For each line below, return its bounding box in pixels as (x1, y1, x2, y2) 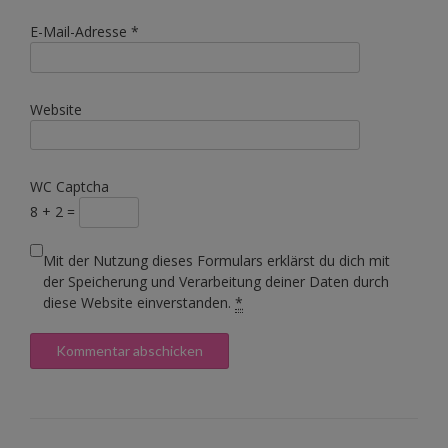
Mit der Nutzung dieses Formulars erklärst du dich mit (43, 251, 390, 271)
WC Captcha (30, 177, 109, 197)
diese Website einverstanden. (43, 293, 235, 313)
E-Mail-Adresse (30, 21, 131, 41)
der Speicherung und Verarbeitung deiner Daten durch (43, 272, 389, 292)
